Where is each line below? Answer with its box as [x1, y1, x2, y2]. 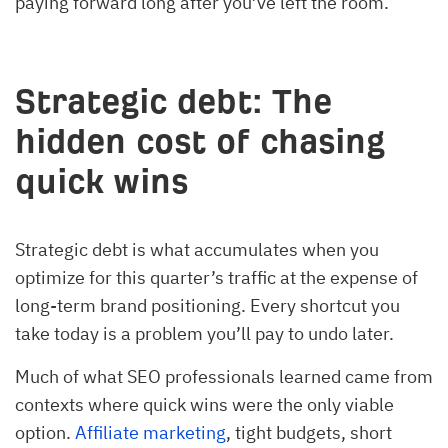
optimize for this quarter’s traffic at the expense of [15, 266, 418, 290]
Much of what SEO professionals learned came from [15, 365, 433, 389]
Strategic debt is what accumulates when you [15, 238, 379, 262]
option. [15, 421, 75, 445]
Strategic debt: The [15, 83, 332, 121]
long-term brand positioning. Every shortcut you [15, 294, 400, 318]
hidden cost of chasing [15, 123, 385, 161]
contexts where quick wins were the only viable [15, 393, 394, 417]
